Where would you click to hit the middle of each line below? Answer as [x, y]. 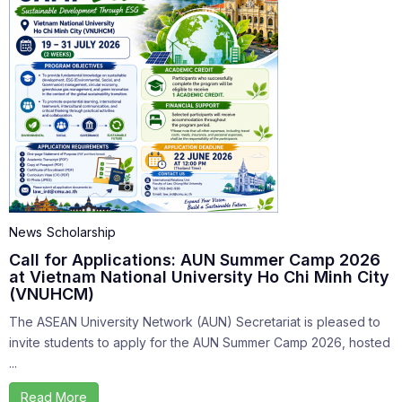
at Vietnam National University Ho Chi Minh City [199, 277]
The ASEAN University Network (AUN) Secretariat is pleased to [195, 322]
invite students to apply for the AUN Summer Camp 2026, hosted [200, 343]
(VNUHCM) [52, 294]
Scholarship [81, 232]
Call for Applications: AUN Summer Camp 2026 [195, 260]
